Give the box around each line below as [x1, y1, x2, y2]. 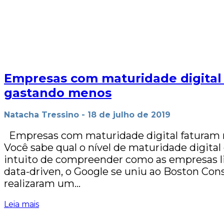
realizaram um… [4, 177, 80, 190]
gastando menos [4, 85, 111, 100]
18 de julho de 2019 [87, 110, 170, 120]
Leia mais [4, 199, 39, 209]
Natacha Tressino [4, 110, 79, 120]
